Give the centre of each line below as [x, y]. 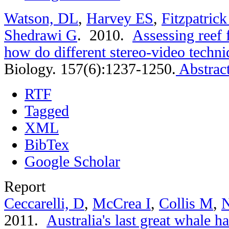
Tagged [47, 111]
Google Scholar [72, 161]
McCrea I [122, 203]
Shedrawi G [41, 35]
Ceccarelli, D [44, 203]
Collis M [186, 203]
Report [25, 186]
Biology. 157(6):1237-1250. [90, 69]
